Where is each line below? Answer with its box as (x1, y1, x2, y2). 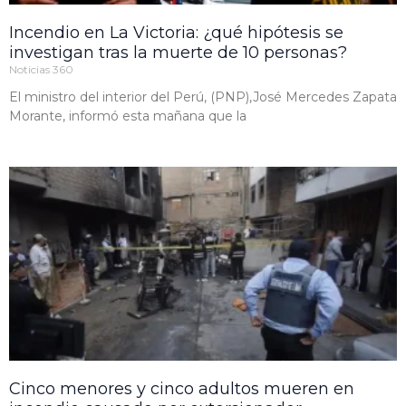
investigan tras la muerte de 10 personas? (9, 43, 347, 63)
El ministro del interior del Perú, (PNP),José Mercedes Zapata (9, 89, 397, 106)
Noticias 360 (9, 63, 73, 77)
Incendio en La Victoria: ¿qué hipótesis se (9, 23, 343, 43)
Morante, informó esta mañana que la (9, 108, 246, 125)
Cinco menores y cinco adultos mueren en (9, 379, 354, 400)
